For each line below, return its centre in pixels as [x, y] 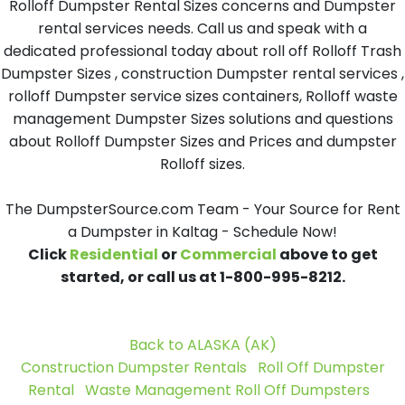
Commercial [228, 254]
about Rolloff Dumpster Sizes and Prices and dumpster [202, 141]
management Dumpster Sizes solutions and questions [202, 119]
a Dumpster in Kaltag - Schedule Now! [202, 232]
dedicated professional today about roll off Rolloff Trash [202, 51]
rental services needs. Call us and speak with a [202, 28]
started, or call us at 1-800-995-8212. [202, 277]
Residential [113, 254]
